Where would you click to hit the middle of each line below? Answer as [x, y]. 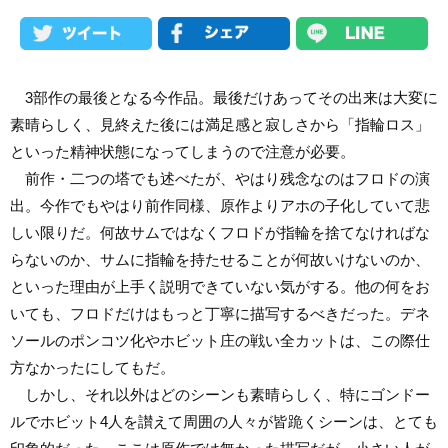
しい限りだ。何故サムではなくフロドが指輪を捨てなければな [220, 232]
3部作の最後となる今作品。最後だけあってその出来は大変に [224, 97]
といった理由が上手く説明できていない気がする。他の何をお [220, 286]
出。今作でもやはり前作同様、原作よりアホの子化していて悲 [220, 205]
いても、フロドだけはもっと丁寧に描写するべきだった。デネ [220, 313]
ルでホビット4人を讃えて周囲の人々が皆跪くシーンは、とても [224, 421]
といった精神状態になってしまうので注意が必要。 [182, 151]
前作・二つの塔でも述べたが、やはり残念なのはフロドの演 [220, 178]
